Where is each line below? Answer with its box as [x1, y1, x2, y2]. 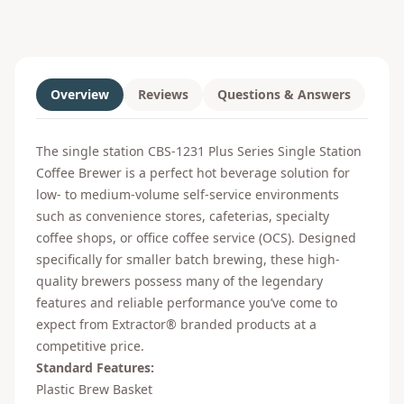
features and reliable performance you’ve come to [36, 294, 337, 311]
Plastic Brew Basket [36, 381, 152, 398]
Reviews [138, 86, 188, 103]
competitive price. [36, 337, 144, 354]
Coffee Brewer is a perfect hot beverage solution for [36, 164, 350, 181]
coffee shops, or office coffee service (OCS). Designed [36, 229, 356, 246]
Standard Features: [36, 359, 154, 376]
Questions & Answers [217, 86, 351, 103]
